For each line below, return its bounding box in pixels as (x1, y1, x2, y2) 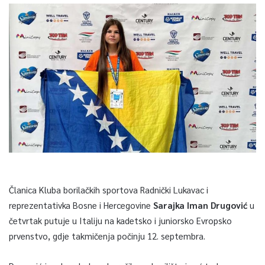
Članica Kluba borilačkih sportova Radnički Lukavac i (9, 183, 208, 195)
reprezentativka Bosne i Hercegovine (9, 199, 153, 211)
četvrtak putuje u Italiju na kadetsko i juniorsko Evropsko (9, 214, 232, 226)
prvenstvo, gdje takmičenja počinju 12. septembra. (9, 230, 205, 241)
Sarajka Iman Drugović (153, 199, 250, 211)
